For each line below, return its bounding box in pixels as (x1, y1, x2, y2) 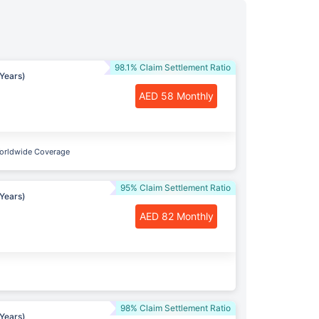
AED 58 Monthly (139, 89, 214, 102)
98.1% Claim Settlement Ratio (115, 61, 231, 73)
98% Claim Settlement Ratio (120, 302, 231, 313)
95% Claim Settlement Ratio (120, 182, 231, 193)
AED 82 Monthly (139, 209, 214, 222)
